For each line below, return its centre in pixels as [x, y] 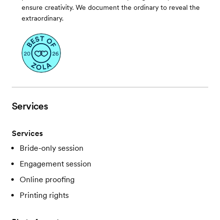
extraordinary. [42, 18]
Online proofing [47, 180]
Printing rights [44, 195]
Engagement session [55, 164]
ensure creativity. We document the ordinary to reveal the [111, 8]
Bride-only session [52, 148]
